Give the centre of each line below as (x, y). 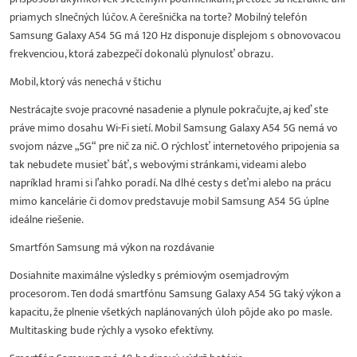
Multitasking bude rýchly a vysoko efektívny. (112, 330)
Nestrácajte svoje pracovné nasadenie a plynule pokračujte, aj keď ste (169, 109)
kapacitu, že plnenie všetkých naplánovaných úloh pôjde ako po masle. (171, 312)
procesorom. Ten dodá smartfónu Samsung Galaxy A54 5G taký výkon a (175, 293)
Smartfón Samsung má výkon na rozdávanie (112, 247)
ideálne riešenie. (47, 219)
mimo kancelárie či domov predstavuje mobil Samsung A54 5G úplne (169, 201)
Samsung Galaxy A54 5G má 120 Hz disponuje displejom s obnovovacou (175, 35)
